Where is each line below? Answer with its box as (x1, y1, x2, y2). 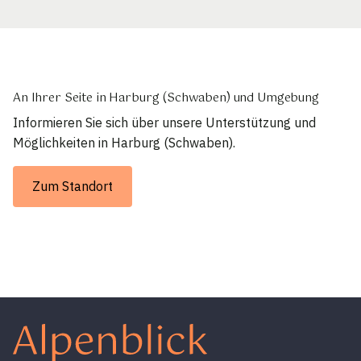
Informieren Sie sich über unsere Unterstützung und (13, 114, 316, 131)
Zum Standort (32, 178, 113, 195)
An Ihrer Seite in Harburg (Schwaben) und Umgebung (13, 89, 319, 109)
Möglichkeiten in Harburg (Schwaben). (13, 135, 235, 151)
